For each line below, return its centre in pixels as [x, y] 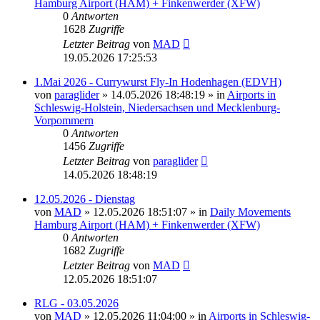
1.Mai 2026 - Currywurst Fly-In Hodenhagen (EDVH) [158, 81]
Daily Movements [250, 211]
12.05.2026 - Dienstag [85, 199]
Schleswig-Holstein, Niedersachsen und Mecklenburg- [157, 107]
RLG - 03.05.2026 [76, 303]
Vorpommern [64, 120]
